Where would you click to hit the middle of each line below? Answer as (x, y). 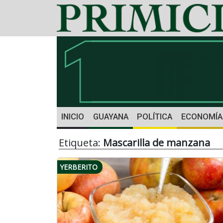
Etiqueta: (81, 143)
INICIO (72, 117)
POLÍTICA (155, 117)
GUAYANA (111, 117)
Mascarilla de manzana (157, 143)
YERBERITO (79, 167)
